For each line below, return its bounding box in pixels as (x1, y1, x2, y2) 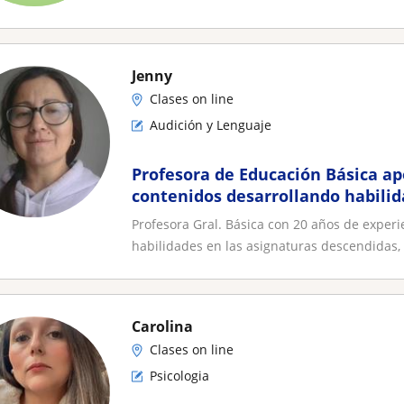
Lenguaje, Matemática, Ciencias (132, 207, 391, 228)
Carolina (132, 317, 193, 336)
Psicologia (150, 367, 209, 384)
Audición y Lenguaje (150, 116, 271, 133)
